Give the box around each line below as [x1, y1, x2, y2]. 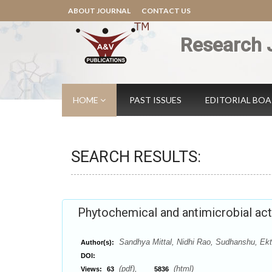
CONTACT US [141, 6, 191, 15]
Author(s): [81, 239, 114, 246]
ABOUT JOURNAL [68, 6, 131, 15]
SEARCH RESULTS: [71, 148, 201, 166]
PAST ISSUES [129, 95, 182, 105]
